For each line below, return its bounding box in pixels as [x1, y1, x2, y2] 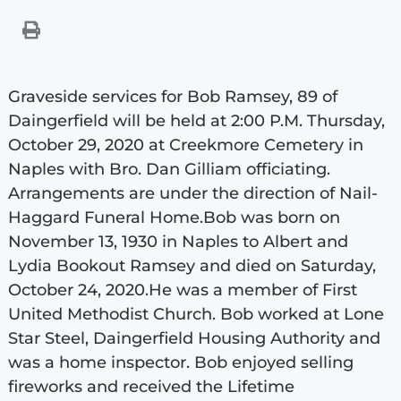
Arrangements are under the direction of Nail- [7, 183, 378, 203]
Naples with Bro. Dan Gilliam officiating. [7, 158, 330, 179]
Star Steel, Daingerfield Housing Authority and [7, 328, 380, 348]
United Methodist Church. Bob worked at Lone [7, 303, 384, 324]
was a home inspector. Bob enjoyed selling [7, 352, 354, 372]
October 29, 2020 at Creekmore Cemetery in [7, 134, 363, 155]
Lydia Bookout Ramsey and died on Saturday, [7, 255, 376, 276]
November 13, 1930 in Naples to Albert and [7, 231, 348, 252]
